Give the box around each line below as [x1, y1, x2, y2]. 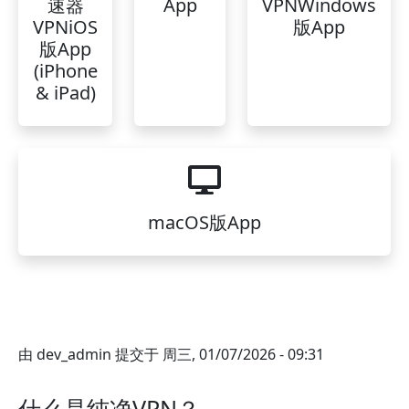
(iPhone [33, 58, 98, 83]
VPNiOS [33, 15, 98, 39]
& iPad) [35, 80, 96, 105]
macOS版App [148, 210, 261, 235]
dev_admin [37, 344, 111, 364]
